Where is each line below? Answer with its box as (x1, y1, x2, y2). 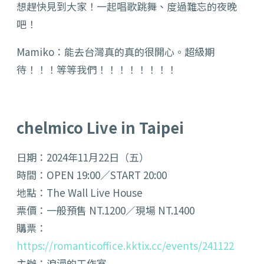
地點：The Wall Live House (16, 185, 143, 200)
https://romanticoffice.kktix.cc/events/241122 (16, 238, 234, 253)
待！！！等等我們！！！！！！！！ (16, 62, 177, 77)
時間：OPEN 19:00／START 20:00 (16, 167, 167, 183)
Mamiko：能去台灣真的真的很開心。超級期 (16, 44, 214, 60)
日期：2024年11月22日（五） (16, 150, 149, 165)
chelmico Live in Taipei (16, 116, 184, 138)
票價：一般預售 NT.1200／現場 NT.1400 (16, 203, 194, 218)
